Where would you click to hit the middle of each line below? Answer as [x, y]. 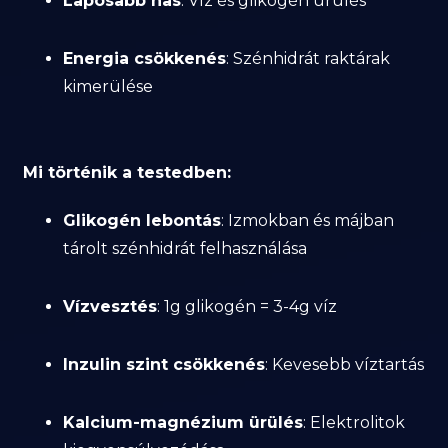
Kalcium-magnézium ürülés [183, 422]
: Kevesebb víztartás [345, 364]
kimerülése [108, 86]
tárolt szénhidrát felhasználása [185, 248]
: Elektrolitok [354, 422]
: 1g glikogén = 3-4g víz [247, 306]
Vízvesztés [110, 306]
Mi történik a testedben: [127, 172]
